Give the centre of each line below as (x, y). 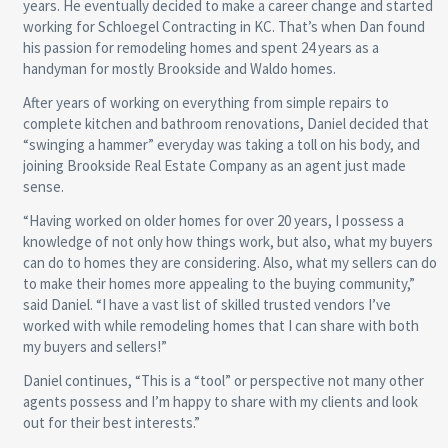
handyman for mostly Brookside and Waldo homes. (179, 68)
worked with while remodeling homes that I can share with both (220, 325)
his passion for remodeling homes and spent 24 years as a (200, 47)
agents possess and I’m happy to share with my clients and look (220, 401)
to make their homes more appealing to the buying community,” (218, 283)
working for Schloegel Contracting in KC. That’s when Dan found (223, 26)
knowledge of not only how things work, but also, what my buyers (227, 241)
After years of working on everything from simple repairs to (205, 102)
